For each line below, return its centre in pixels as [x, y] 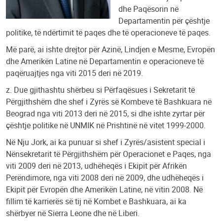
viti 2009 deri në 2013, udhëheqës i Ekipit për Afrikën [96, 166]
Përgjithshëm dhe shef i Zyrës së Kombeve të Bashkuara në [109, 102]
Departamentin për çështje [164, 21]
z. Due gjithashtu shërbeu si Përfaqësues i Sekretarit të [100, 90]
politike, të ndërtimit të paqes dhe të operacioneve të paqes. [108, 33]
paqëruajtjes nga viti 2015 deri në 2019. [74, 73]
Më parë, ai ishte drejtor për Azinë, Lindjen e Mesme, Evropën [110, 49]
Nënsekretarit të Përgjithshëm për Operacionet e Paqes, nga [109, 154]
